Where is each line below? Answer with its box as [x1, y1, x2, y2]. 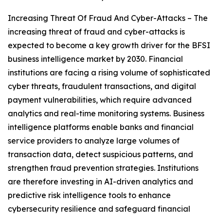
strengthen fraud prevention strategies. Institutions [8, 163, 199, 173]
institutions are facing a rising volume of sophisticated [8, 68, 210, 78]
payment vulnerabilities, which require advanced [8, 95, 192, 105]
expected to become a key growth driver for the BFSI [8, 40, 210, 51]
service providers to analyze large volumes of [8, 136, 180, 146]
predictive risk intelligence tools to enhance [8, 190, 171, 200]
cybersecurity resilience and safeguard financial [8, 204, 190, 214]
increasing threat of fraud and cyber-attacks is [8, 27, 185, 37]
